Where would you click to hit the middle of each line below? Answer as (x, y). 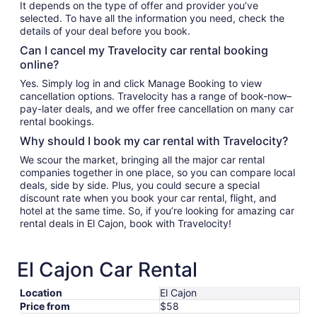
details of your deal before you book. (105, 31)
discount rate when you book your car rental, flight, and (148, 198)
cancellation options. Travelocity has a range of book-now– (156, 96)
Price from (45, 306)
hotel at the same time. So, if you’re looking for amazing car (157, 211)
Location (41, 293)
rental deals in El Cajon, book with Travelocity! (126, 223)
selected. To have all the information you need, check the (152, 18)
